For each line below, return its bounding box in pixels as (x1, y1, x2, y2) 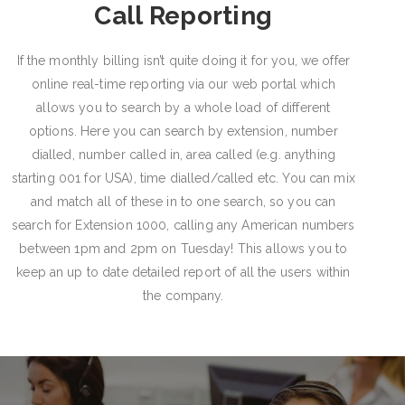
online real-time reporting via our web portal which (31, 76, 335, 91)
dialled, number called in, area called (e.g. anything (31, 146, 335, 162)
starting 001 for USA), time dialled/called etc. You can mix (11, 170, 355, 185)
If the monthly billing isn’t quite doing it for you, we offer (16, 52, 351, 68)
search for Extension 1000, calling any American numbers (11, 217, 355, 232)
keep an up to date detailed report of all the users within (16, 264, 351, 279)
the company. (142, 287, 224, 303)
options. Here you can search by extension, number (28, 123, 338, 138)
